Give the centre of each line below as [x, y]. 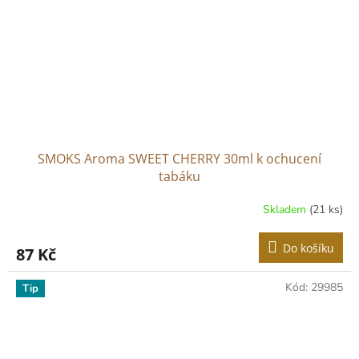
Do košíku [309, 248]
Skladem [286, 209]
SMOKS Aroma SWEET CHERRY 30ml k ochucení [179, 159]
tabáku [179, 177]
